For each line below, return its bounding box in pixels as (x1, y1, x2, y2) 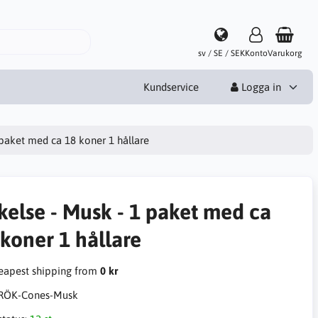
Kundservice (143, 80, 199, 93)
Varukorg (267, 48, 302, 58)
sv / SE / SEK (197, 48, 245, 58)
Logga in (238, 80, 281, 93)
